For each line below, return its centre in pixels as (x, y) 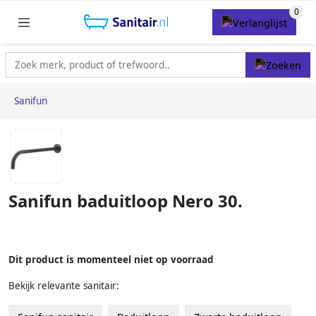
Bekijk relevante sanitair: (64, 285)
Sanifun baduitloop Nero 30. (126, 201)
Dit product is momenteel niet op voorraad (111, 259)
